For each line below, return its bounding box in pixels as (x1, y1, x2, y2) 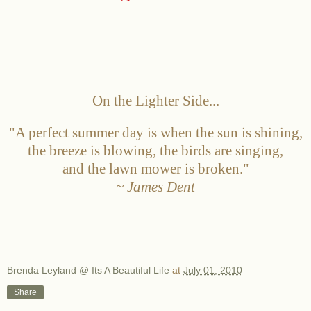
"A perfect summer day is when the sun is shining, (8, 125, 303, 141)
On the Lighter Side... (92, 93, 219, 109)
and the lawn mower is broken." (62, 161, 249, 177)
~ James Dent (116, 179, 195, 195)
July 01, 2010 (183, 264, 242, 276)
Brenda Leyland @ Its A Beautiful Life (7, 264, 169, 276)
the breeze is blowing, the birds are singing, (28, 143, 283, 159)
